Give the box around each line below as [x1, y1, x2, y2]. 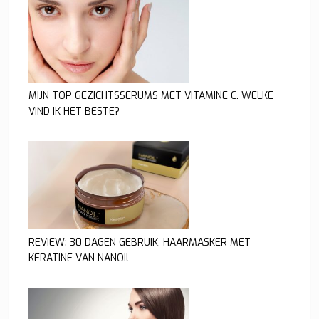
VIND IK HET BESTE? [28, 105, 120, 119]
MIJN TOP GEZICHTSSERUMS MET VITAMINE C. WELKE [28, 89, 274, 103]
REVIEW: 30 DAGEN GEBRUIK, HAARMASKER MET [28, 236, 251, 250]
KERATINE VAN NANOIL [28, 251, 132, 266]
